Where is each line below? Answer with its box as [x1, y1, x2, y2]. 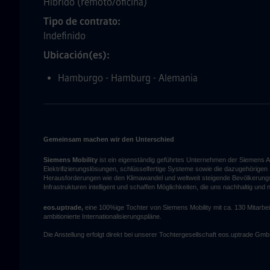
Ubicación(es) [43, 49, 109, 61]
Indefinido [43, 30, 86, 42]
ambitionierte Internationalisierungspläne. [43, 213, 162, 220]
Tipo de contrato [43, 16, 120, 27]
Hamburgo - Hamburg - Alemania [58, 72, 198, 84]
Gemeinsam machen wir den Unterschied [43, 136, 174, 143]
